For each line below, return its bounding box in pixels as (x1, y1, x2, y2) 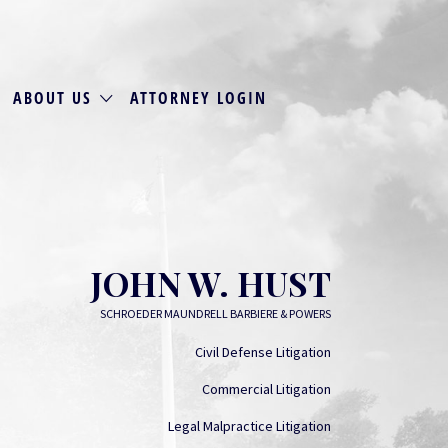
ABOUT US (13, 86, 93, 109)
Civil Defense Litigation (195, 343, 331, 361)
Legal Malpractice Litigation (168, 417, 331, 435)
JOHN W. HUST (91, 260, 331, 306)
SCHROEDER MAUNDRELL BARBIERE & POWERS (100, 306, 331, 321)
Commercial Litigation (202, 380, 331, 398)
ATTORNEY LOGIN (129, 86, 267, 109)
